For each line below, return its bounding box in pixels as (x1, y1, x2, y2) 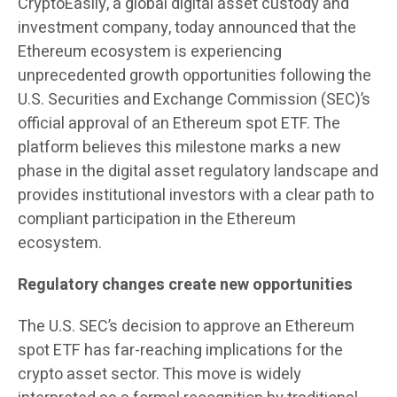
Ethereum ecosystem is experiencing (18, 40, 282, 65)
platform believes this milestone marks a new (18, 136, 341, 160)
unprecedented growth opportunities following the (18, 64, 371, 89)
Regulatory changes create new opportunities (18, 273, 353, 298)
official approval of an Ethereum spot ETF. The (18, 112, 340, 136)
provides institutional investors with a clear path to (18, 183, 374, 208)
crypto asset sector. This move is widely (18, 362, 301, 387)
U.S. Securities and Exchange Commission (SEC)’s (18, 88, 370, 113)
